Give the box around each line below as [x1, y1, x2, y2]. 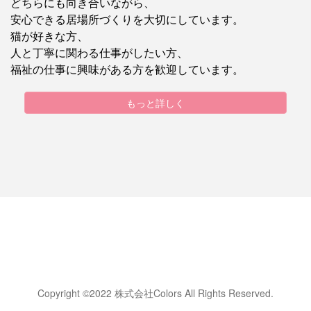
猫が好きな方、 [10, 28, 88, 44]
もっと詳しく [126, 96, 185, 110]
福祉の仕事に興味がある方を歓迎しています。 [10, 61, 244, 77]
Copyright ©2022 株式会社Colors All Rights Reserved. [37, 286, 274, 300]
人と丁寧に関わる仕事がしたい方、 [10, 44, 188, 60]
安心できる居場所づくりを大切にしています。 [10, 11, 244, 27]
